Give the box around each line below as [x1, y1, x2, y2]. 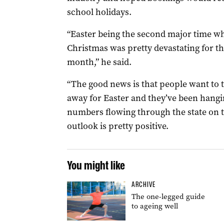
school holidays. [66, 6, 131, 18]
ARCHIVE [131, 180, 155, 189]
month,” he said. [66, 56, 131, 68]
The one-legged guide [131, 191, 205, 201]
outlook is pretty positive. [66, 120, 168, 132]
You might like [66, 158, 125, 172]
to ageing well [131, 201, 178, 211]
